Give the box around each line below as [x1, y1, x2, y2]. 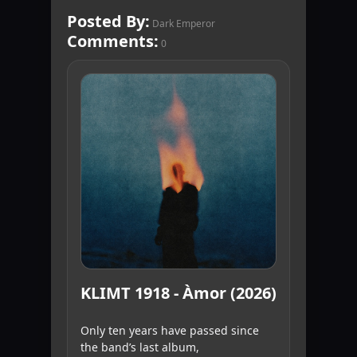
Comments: [67, 30, 159, 53]
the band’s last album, [80, 339, 199, 355]
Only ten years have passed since [80, 323, 259, 339]
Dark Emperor [152, 17, 215, 31]
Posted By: [67, 10, 150, 33]
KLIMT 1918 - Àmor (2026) [80, 282, 277, 304]
